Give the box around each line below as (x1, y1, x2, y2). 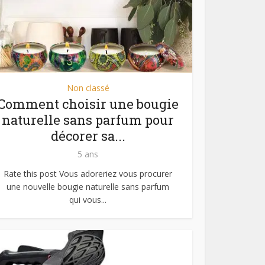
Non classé (66, 82, 109, 93)
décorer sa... (50, 127, 125, 144)
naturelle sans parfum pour (2, 111, 174, 128)
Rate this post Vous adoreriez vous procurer (4, 167, 172, 179)
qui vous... (69, 193, 106, 205)
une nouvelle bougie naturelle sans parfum (7, 180, 169, 192)
